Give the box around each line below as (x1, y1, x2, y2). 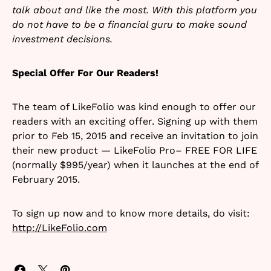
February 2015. (12, 174, 80, 186)
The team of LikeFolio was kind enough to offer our (12, 101, 256, 113)
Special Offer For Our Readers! (12, 67, 158, 79)
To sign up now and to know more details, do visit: (12, 207, 250, 220)
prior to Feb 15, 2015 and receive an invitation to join (12, 130, 258, 142)
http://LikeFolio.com (12, 222, 107, 234)
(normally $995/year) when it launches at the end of (12, 159, 258, 171)
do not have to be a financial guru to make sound (12, 19, 247, 31)
